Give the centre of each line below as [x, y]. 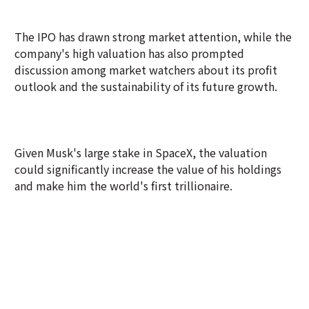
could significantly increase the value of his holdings [148, 169]
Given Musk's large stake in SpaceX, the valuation [141, 152]
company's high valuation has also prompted [129, 53]
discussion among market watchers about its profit [146, 70]
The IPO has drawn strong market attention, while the [153, 37]
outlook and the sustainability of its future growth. [146, 86]
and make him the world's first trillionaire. [123, 186]
